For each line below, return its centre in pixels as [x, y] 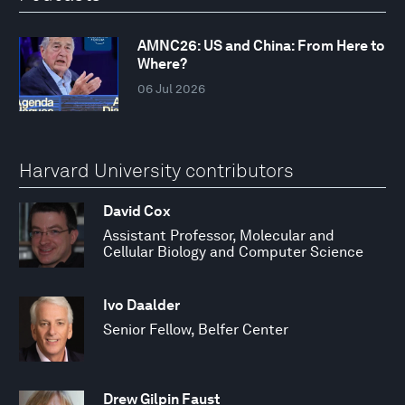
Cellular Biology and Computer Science [233, 251]
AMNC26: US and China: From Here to [261, 46]
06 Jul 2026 [171, 89]
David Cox [137, 211]
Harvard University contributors [156, 170]
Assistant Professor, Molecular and [219, 235]
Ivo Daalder [141, 305]
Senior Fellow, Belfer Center [196, 329]
